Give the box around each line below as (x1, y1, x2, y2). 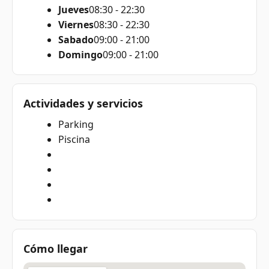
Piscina (58, 133, 90, 147)
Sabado (58, 32, 94, 46)
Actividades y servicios (23, 96, 143, 111)
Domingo (58, 47, 103, 61)
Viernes (58, 17, 94, 31)
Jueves (58, 2, 89, 16)
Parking (58, 118, 94, 131)
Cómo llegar (23, 241, 88, 256)
